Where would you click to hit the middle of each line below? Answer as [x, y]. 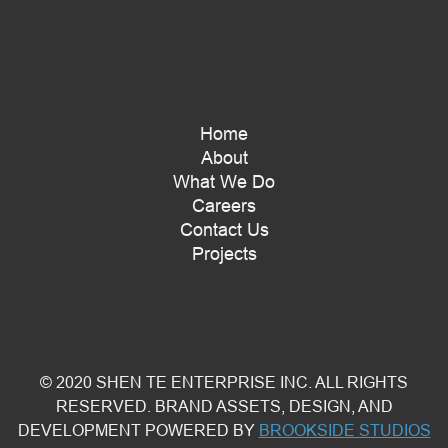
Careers [224, 205]
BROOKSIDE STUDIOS [344, 430]
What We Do [224, 181]
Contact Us [224, 229]
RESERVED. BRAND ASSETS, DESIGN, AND [224, 406]
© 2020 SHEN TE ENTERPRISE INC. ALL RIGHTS [224, 382]
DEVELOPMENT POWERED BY [138, 430]
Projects [224, 253]
